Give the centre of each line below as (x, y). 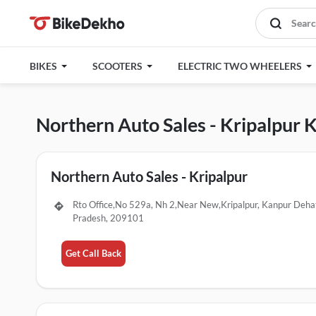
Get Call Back (94, 253)
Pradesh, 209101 (109, 218)
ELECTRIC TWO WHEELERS (241, 66)
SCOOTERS (119, 66)
